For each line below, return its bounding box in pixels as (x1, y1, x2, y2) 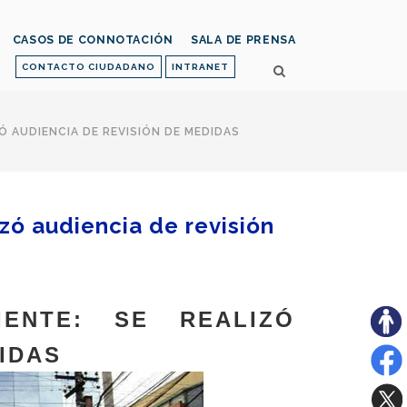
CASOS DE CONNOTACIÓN (12, 33, 174, 47)
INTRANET (172, 62, 229, 72)
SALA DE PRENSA (190, 33, 296, 47)
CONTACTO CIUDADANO (22, 62, 155, 72)
